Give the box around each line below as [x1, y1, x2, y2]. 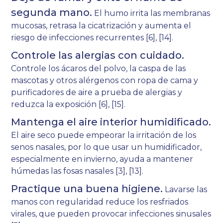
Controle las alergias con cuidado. [11, 49, 185, 62]
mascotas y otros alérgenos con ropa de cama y [11, 76, 199, 86]
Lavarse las [163, 185, 208, 195]
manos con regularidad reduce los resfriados [11, 197, 189, 207]
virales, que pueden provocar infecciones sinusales [11, 209, 212, 219]
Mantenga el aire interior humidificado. [11, 116, 212, 128]
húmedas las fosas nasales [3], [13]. [11, 166, 144, 176]
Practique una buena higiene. [11, 183, 163, 195]
